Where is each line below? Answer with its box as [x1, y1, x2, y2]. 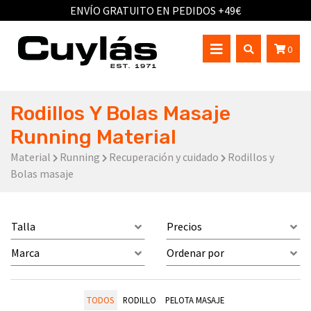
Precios [167, 219, 202, 233]
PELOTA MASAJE [165, 294, 224, 305]
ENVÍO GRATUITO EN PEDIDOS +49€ [70, 3, 241, 17]
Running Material [10, 125, 176, 149]
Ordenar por [167, 246, 224, 260]
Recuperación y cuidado [109, 150, 219, 164]
